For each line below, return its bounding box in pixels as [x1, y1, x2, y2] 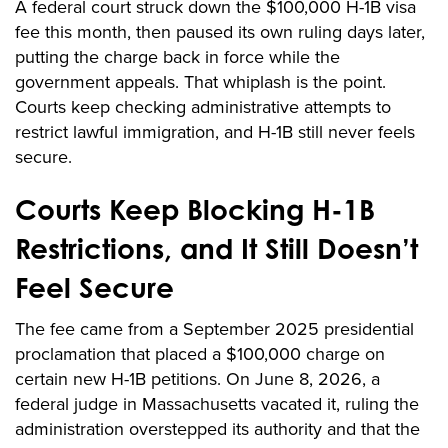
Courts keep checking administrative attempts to [15, 94, 391, 121]
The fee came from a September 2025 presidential [15, 316, 414, 343]
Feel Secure [15, 270, 174, 306]
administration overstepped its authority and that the [15, 416, 420, 443]
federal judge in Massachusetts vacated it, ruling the [15, 391, 419, 418]
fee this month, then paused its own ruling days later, [15, 19, 425, 46]
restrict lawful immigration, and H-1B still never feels [15, 119, 415, 146]
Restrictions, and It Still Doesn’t [15, 231, 418, 267]
